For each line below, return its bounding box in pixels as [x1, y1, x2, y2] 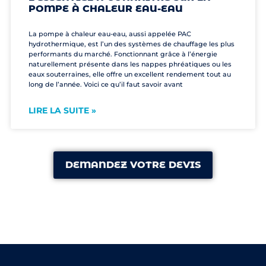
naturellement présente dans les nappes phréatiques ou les [28, 60, 232, 69]
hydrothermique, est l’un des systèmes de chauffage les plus [28, 40, 235, 49]
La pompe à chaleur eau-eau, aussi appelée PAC [28, 30, 191, 39]
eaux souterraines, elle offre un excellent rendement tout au [28, 70, 231, 79]
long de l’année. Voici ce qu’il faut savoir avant [28, 80, 183, 89]
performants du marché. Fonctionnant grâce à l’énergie [28, 50, 217, 59]
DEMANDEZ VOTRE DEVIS [65, 159, 201, 171]
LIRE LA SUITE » [28, 105, 96, 116]
